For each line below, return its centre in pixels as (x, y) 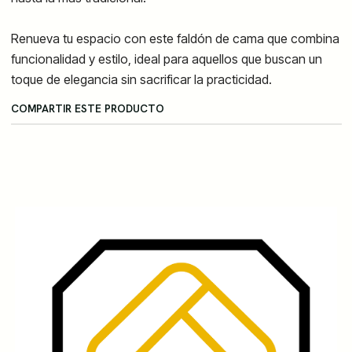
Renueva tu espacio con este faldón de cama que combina (175, 38)
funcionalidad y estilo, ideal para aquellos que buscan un (166, 59)
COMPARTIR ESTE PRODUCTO (87, 108)
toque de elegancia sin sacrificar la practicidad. (141, 79)
